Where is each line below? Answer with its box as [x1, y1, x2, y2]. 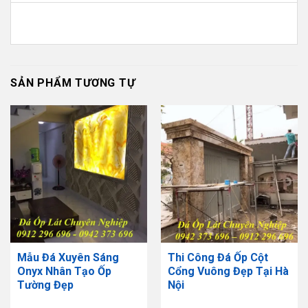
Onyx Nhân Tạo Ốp [16, 265, 111, 278]
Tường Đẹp [16, 278, 74, 292]
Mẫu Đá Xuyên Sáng [16, 251, 119, 265]
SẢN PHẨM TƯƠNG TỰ [10, 76, 135, 90]
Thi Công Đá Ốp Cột [167, 251, 268, 265]
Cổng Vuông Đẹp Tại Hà [167, 265, 289, 278]
